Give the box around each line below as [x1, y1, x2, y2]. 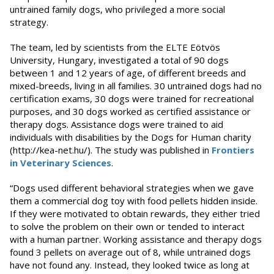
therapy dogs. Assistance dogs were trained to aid [10, 117, 223, 130]
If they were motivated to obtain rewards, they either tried [10, 207, 260, 220]
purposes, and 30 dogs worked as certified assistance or [10, 105, 251, 117]
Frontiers [212, 143, 254, 156]
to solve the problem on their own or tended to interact [10, 220, 245, 232]
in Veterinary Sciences [10, 156, 111, 169]
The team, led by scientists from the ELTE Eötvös [10, 40, 220, 53]
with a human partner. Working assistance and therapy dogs [10, 232, 262, 245]
